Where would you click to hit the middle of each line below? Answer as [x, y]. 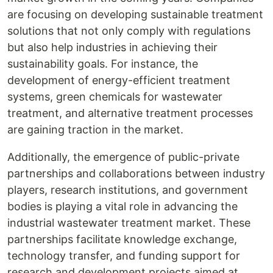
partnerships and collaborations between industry [136, 173]
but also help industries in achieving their [112, 47]
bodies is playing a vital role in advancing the [122, 206]
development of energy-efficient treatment [119, 80]
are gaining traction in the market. [95, 129]
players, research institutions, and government [128, 190]
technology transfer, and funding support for [124, 256]
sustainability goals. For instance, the [103, 64]
